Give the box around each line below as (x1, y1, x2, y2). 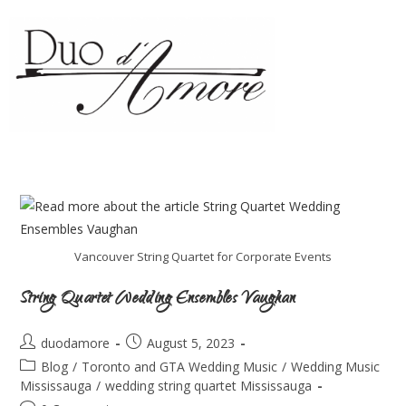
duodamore (41, 333, 111, 352)
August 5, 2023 (147, 333, 236, 352)
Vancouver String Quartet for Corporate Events (74, 247, 332, 265)
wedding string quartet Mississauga (105, 376, 313, 394)
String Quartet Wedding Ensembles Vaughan (20, 285, 296, 314)
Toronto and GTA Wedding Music (82, 357, 278, 375)
